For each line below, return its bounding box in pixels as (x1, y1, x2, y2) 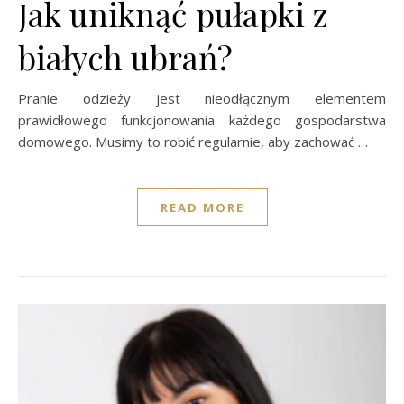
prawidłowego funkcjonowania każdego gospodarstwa (18, 110, 386, 129)
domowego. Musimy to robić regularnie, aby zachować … (18, 132, 368, 151)
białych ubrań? (18, 34, 233, 78)
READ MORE (160, 198, 244, 216)
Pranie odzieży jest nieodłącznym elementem (18, 88, 386, 107)
